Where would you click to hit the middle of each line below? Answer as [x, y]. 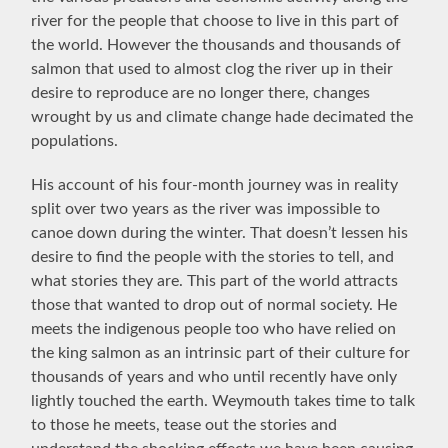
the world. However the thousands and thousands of [216, 44]
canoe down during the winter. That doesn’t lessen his [220, 232]
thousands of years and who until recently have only [214, 376]
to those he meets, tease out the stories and [184, 424]
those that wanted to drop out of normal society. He [214, 304]
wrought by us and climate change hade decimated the [222, 116]
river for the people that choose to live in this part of [215, 20]
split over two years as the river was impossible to [206, 208]
